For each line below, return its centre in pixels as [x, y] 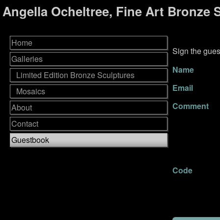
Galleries [27, 59]
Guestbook [30, 140]
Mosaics [31, 91]
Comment [191, 106]
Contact [25, 124]
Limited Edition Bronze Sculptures [75, 75]
